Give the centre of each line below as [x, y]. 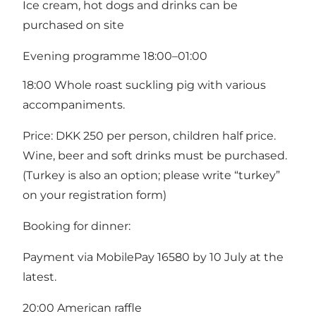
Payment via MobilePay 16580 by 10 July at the [153, 257]
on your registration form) [95, 195]
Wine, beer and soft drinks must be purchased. [155, 156]
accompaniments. [74, 105]
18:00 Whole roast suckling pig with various [144, 85]
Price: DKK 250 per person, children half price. [149, 136]
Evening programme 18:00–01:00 [115, 56]
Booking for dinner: [77, 226]
